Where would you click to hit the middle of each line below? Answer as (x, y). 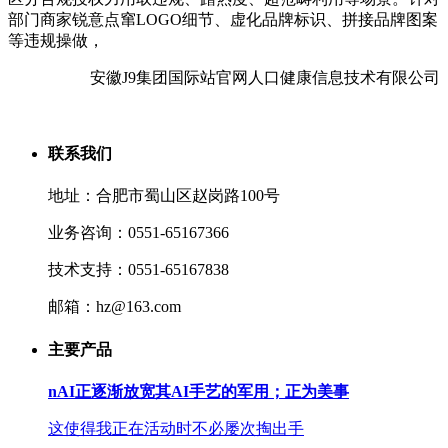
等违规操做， (56, 40)
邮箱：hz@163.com (114, 307)
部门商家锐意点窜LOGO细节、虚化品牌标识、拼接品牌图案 (223, 19)
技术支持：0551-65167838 (138, 270)
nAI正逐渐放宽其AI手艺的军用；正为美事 (198, 391)
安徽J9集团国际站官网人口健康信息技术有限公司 (265, 77)
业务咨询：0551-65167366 (138, 233)
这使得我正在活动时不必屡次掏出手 (176, 428)
